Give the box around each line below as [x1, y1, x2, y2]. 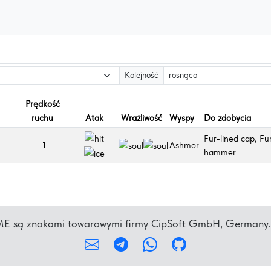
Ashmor [169, 139, 199, 151]
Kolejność [125, 70, 158, 80]
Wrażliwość [121, 112, 162, 123]
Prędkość [25, 98, 60, 109]
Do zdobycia [204, 112, 251, 123]
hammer [204, 146, 236, 158]
